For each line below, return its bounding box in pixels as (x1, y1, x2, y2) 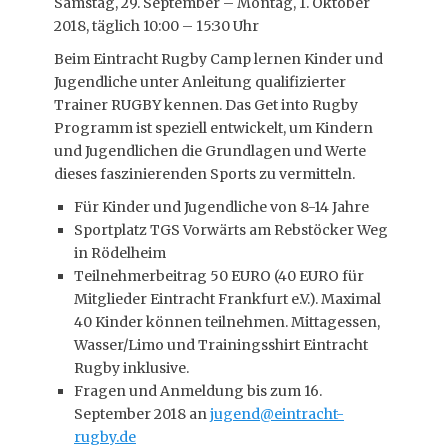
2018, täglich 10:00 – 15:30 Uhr (54, 17, 259, 35)
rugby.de (74, 428, 136, 446)
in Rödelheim (74, 244, 166, 262)
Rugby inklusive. (74, 359, 189, 377)
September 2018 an (74, 405, 210, 423)
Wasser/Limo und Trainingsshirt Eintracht (74, 336, 368, 354)
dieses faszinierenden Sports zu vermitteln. (54, 165, 355, 183)
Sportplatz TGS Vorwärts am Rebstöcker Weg (74, 221, 388, 239)
